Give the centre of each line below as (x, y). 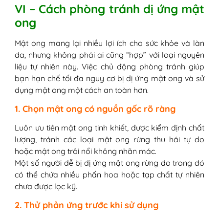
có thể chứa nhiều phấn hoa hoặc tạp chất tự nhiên (109, 175)
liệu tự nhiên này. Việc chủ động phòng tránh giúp (109, 67)
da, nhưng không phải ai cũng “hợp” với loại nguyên (109, 55)
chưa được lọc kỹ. (46, 186)
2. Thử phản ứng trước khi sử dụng (87, 205)
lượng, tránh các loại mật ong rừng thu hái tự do (109, 140)
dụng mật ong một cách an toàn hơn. (82, 90)
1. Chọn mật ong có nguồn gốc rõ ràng (95, 109)
